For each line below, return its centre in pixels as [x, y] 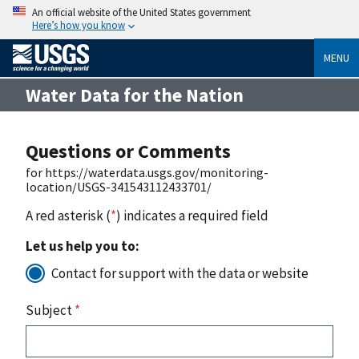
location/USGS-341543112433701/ [119, 186]
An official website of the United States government [141, 12]
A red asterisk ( [68, 215]
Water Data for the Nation [135, 95]
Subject [50, 310]
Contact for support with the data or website [180, 273]
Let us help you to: [83, 246]
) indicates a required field [192, 215]
